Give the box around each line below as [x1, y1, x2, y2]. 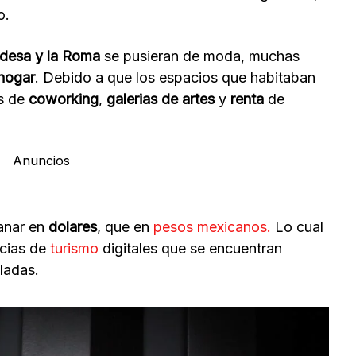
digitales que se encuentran [99, 239, 282, 257]
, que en [97, 218, 153, 235]
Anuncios [12, 152, 70, 168]
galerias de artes [106, 90, 215, 107]
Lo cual [271, 218, 323, 235]
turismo [50, 239, 99, 257]
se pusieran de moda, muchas [100, 47, 300, 64]
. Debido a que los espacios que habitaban [35, 68, 315, 86]
